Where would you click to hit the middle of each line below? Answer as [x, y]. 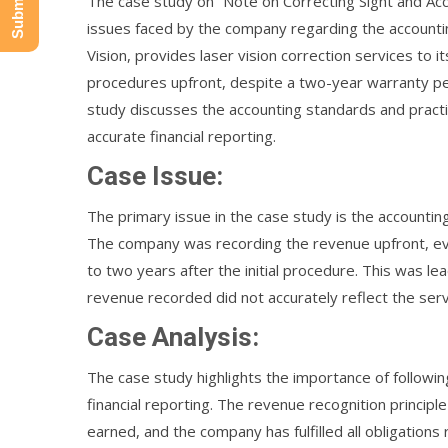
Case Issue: [155, 176]
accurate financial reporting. [181, 136]
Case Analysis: [173, 337]
